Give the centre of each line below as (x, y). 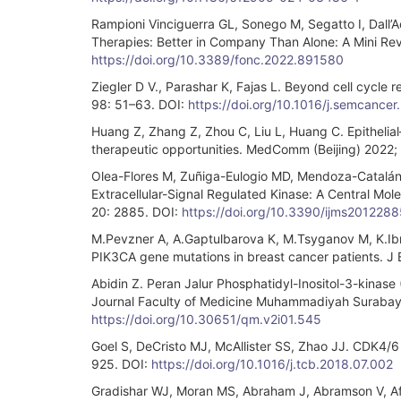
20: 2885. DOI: (137, 211)
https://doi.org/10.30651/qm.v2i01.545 (206, 319)
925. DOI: (121, 363)
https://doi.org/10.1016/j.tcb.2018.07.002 (272, 363)
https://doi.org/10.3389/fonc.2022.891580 (218, 59)
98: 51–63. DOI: (140, 104)
